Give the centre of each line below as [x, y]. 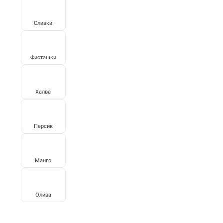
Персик [43, 126]
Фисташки [43, 57]
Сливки [43, 23]
